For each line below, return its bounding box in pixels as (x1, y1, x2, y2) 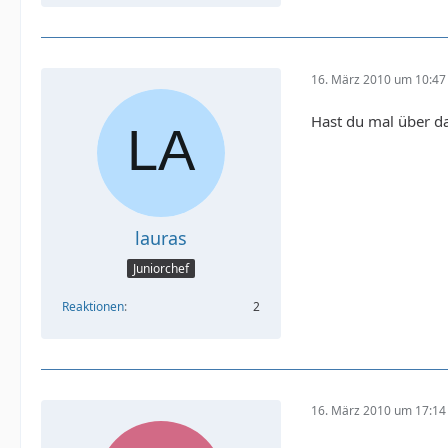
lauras (135, 226, 187, 251)
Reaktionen (62, 297, 124, 315)
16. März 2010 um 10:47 (311, 70, 446, 88)
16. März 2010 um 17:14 (311, 402, 446, 420)
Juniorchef (133, 259, 189, 277)
